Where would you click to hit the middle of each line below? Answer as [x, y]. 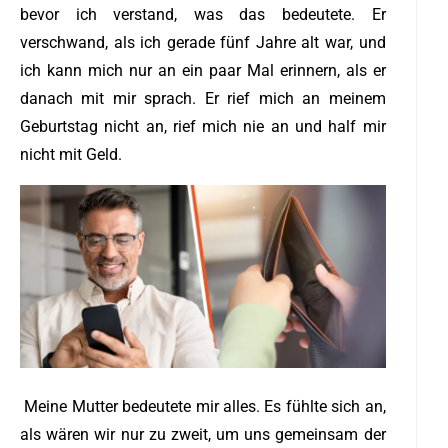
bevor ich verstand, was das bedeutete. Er [203, 14]
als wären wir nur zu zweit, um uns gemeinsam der [203, 434]
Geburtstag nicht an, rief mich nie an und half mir [203, 126]
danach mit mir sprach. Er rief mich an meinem [203, 98]
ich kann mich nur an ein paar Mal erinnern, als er [203, 70]
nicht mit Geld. [71, 154]
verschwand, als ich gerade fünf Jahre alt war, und [203, 42]
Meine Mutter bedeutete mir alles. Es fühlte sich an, [203, 406]
